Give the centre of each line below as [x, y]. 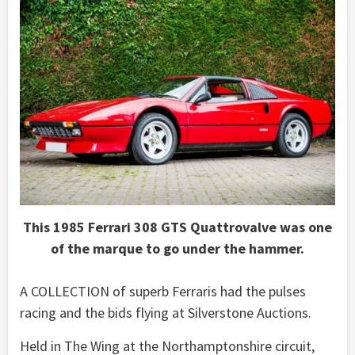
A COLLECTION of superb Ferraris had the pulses [163, 292]
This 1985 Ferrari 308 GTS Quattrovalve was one [177, 227]
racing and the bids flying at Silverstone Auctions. [166, 313]
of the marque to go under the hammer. [177, 249]
